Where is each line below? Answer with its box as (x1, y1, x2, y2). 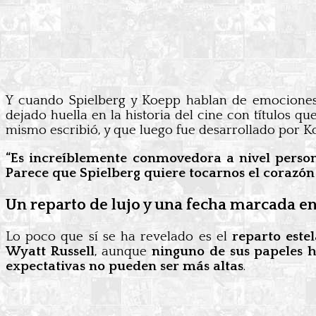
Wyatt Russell (6, 244, 95, 260)
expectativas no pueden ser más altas (6, 259, 243, 274)
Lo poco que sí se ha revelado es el (6, 229, 233, 245)
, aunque (94, 244, 152, 260)
